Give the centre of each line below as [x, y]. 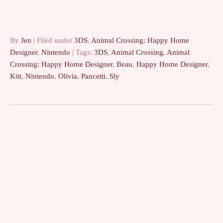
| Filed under [54, 40]
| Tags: [83, 52]
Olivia [68, 76]
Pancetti [93, 76]
